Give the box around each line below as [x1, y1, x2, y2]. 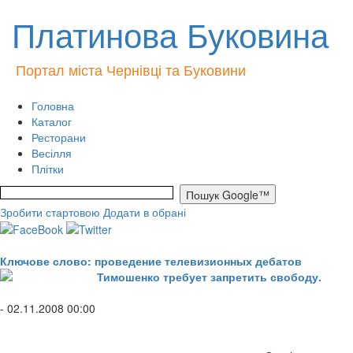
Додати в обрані [103, 204, 186, 220]
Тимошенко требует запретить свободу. [97, 269, 321, 285]
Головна [32, 98, 74, 113]
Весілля [32, 145, 72, 161]
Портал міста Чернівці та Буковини [16, 59, 246, 80]
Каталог [32, 113, 72, 129]
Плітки [32, 161, 64, 176]
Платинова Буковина [12, 10, 329, 58]
